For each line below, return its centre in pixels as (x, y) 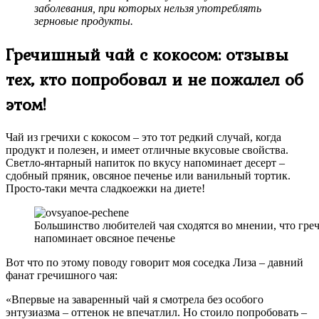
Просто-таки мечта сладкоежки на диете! (105, 189)
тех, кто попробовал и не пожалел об (155, 80)
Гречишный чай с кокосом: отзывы (147, 55)
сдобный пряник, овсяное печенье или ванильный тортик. (148, 176)
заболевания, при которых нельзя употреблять (148, 9)
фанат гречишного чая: (62, 276)
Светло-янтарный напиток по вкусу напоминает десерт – (145, 163)
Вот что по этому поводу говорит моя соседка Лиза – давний (155, 263)
